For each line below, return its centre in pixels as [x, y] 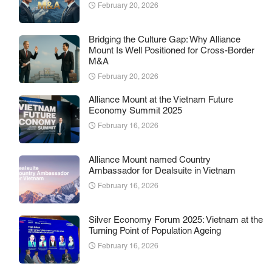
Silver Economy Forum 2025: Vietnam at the [176, 220]
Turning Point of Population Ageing [155, 231]
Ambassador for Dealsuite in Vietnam [162, 171]
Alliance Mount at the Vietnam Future [161, 100]
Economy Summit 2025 [135, 111]
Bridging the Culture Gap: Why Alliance [165, 40]
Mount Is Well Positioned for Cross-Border [172, 51]
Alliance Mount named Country [150, 160]
